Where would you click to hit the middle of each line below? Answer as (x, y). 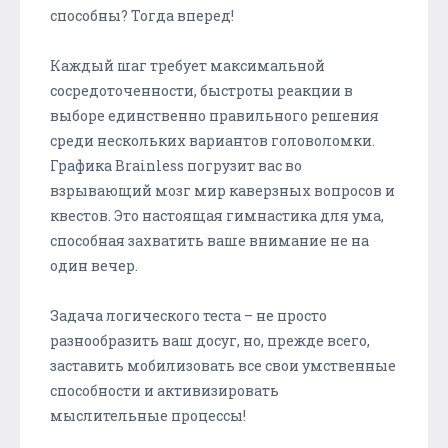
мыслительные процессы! (148, 415)
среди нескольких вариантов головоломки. (212, 140)
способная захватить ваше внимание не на (209, 240)
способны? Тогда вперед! (142, 15)
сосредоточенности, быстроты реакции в (201, 90)
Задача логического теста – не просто (188, 315)
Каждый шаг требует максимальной (187, 65)
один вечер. (94, 265)
